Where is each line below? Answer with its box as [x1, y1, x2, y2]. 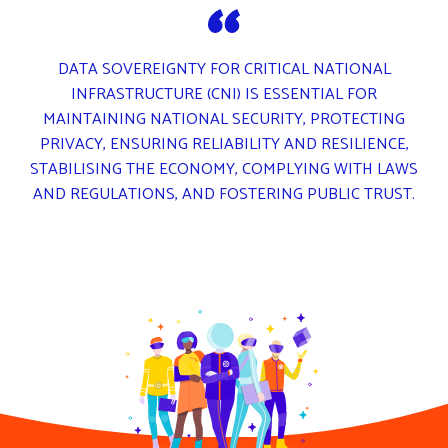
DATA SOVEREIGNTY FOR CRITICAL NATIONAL [57, 55, 391, 83]
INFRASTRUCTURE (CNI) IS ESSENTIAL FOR [71, 80, 377, 108]
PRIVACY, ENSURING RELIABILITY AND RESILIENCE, [39, 130, 409, 158]
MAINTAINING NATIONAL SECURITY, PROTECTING [43, 105, 405, 133]
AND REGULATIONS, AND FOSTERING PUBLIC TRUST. [33, 180, 415, 208]
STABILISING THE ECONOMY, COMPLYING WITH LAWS [30, 155, 418, 183]
